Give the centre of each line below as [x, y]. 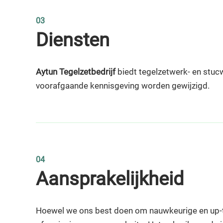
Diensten [73, 40]
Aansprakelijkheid [110, 179]
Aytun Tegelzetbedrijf [76, 72]
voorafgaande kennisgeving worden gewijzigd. [123, 86]
